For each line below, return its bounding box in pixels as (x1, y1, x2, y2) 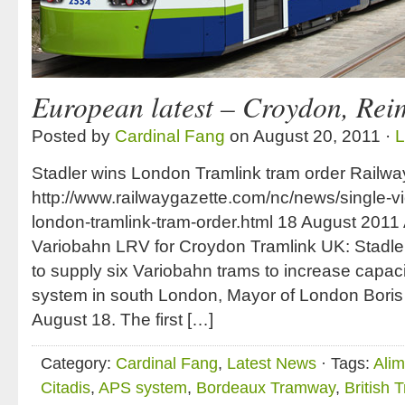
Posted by (32, 127, 115, 146)
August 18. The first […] (32, 310, 213, 329)
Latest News (227, 354, 316, 372)
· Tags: (316, 354, 373, 372)
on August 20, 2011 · (225, 127, 395, 146)
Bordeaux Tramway (196, 379, 335, 397)
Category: (41, 354, 116, 372)
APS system (99, 379, 187, 397)
